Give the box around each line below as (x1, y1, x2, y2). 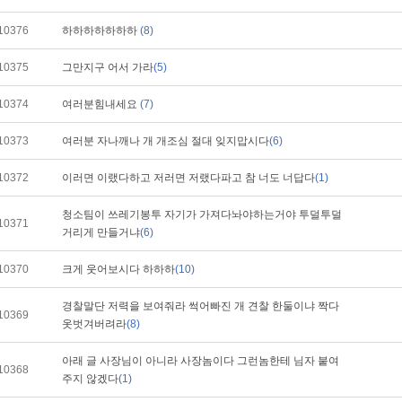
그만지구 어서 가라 (62, 61, 153, 74)
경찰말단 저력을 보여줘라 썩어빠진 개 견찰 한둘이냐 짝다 (62, 300, 339, 312)
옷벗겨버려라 (62, 318, 127, 330)
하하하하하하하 (62, 24, 140, 37)
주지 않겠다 (62, 372, 118, 385)
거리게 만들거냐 (62, 226, 140, 239)
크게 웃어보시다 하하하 (62, 263, 175, 275)
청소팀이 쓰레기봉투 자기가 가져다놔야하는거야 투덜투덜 (62, 208, 342, 221)
